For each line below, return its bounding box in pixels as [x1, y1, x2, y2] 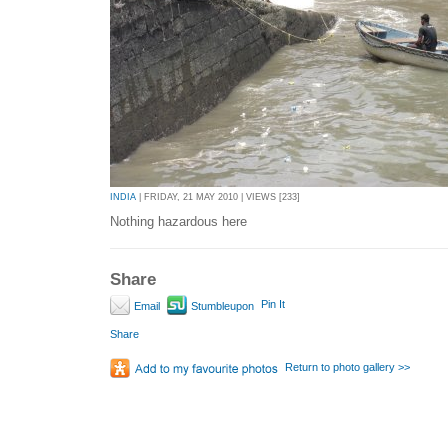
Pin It [261, 298, 285, 311]
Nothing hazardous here [110, 213, 247, 229]
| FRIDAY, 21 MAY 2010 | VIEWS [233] [136, 192, 300, 203]
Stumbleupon [188, 300, 254, 313]
